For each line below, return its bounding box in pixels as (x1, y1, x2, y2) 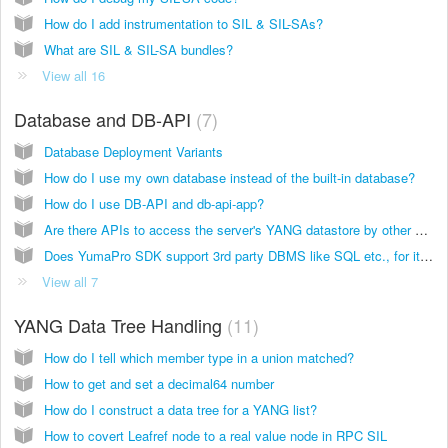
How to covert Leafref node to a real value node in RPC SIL (44, 425, 387, 445)
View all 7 (42, 271, 98, 291)
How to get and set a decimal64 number (44, 373, 274, 393)
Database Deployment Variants (44, 141, 223, 161)
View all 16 (42, 65, 105, 85)
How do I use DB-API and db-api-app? (44, 193, 264, 213)
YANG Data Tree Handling (14, 311, 227, 338)
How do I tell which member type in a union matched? (44, 347, 354, 367)
